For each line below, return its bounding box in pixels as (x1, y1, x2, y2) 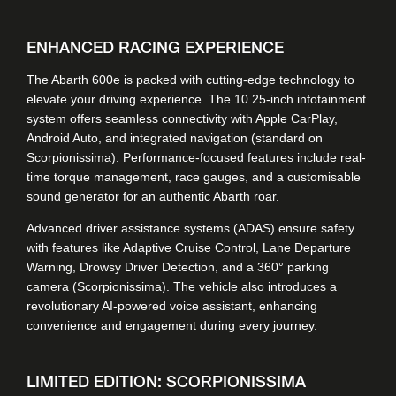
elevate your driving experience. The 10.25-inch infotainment (27, 91, 366, 106)
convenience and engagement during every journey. (27, 317, 317, 332)
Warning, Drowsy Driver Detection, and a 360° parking (27, 259, 329, 274)
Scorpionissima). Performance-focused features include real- (27, 149, 366, 164)
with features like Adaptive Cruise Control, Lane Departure (27, 240, 351, 255)
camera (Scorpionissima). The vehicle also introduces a (27, 278, 337, 293)
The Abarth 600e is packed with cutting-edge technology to (27, 72, 354, 87)
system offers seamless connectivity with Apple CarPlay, (27, 110, 338, 126)
